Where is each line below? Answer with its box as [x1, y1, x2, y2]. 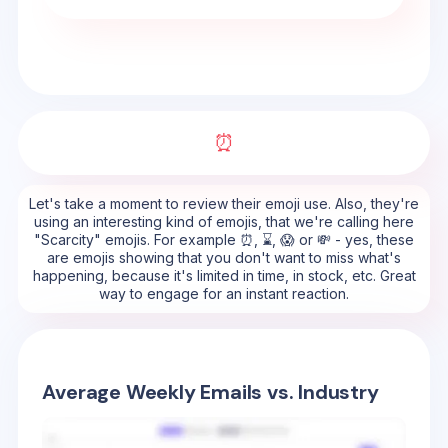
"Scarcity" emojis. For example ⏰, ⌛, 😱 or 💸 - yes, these [34, 231, 414, 248]
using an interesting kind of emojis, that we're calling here [34, 213, 414, 230]
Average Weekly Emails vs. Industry [42, 379, 379, 406]
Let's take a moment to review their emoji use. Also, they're [29, 195, 419, 212]
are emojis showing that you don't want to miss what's [47, 249, 401, 266]
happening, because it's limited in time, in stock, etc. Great [32, 267, 416, 284]
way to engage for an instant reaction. [99, 285, 349, 302]
